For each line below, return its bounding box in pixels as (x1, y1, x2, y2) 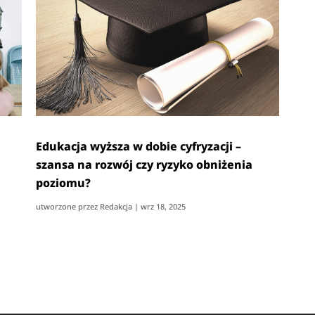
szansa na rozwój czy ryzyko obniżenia (36, 156, 253, 172)
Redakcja (100, 200, 133, 212)
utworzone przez (36, 200, 101, 212)
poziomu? (36, 174, 91, 191)
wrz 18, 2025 (141, 200, 186, 212)
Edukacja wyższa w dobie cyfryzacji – (36, 138, 242, 154)
